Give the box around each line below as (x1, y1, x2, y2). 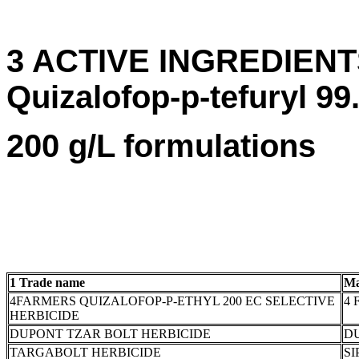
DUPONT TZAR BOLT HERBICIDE (10, 327, 211, 341)
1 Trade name (10, 276, 85, 289)
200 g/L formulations (6, 128, 316, 163)
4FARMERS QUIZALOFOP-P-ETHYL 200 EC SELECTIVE (10, 294, 335, 308)
